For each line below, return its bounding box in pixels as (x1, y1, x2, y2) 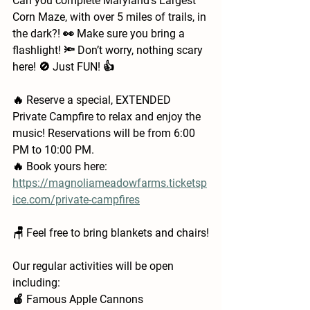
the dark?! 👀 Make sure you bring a (12, 27, 188, 41)
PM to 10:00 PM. (12, 143, 94, 157)
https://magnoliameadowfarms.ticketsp (12, 176, 207, 190)
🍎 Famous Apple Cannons (12, 293, 146, 307)
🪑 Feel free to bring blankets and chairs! (12, 226, 209, 240)
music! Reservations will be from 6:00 (12, 127, 198, 140)
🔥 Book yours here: (12, 160, 110, 174)
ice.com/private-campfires (12, 193, 140, 207)
